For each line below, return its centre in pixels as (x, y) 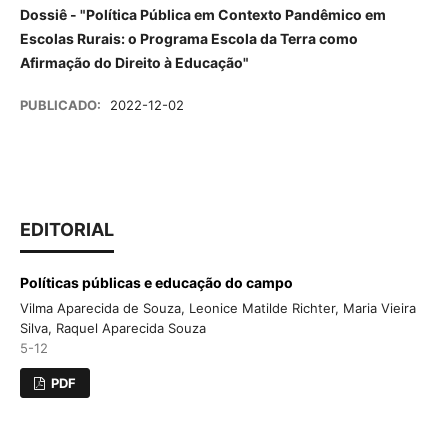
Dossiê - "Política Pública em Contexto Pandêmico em (202, 14)
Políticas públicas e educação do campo (156, 282)
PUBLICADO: (61, 105)
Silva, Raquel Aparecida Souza (112, 327)
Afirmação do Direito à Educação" (134, 62)
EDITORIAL (66, 229)
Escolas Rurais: (73, 38)
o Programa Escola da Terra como (242, 38)
